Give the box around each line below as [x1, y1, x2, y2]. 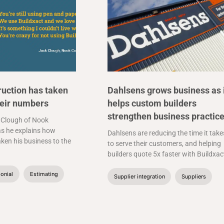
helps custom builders [107, 98, 197, 109]
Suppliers [181, 173, 206, 180]
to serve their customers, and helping [107, 139, 221, 148]
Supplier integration [113, 173, 165, 180]
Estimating [29, 170, 58, 178]
